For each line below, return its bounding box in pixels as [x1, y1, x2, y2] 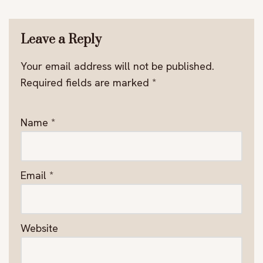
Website [21, 221, 58, 235]
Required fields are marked [21, 76, 152, 90]
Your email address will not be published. [21, 59, 214, 73]
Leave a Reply [21, 32, 102, 48]
